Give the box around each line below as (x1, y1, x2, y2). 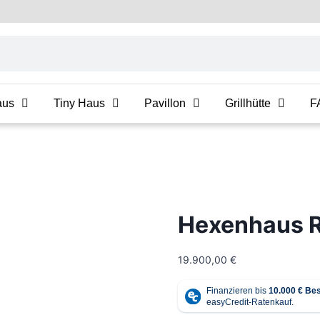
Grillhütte (225, 97, 271, 109)
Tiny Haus (54, 97, 105, 109)
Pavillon (144, 97, 186, 109)
